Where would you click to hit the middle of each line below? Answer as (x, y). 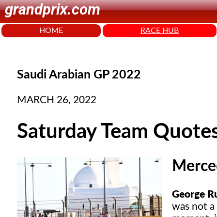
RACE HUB (160, 31)
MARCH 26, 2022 (57, 100)
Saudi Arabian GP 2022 (79, 75)
